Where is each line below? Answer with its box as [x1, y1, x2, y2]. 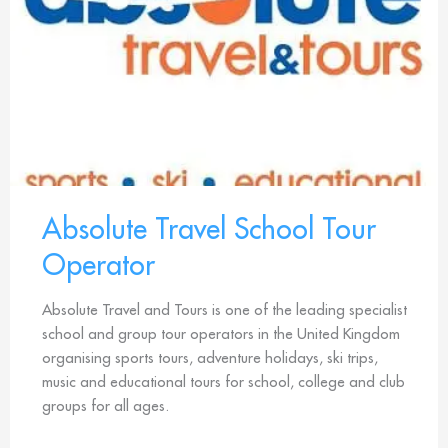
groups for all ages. [42, 395, 169, 415]
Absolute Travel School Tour [42, 209, 376, 247]
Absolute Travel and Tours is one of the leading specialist [42, 299, 407, 319]
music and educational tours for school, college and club [42, 371, 405, 391]
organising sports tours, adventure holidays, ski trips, [42, 347, 378, 367]
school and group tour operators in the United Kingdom [42, 323, 400, 343]
